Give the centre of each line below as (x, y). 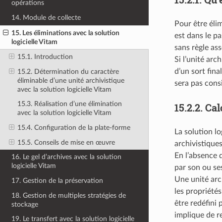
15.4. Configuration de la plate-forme (74, 128)
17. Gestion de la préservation (57, 180)
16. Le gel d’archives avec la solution (67, 157)
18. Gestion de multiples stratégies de (69, 195)
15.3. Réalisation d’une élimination (69, 104)
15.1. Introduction (45, 57)
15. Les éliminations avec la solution (66, 33)
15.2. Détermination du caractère (68, 71)
